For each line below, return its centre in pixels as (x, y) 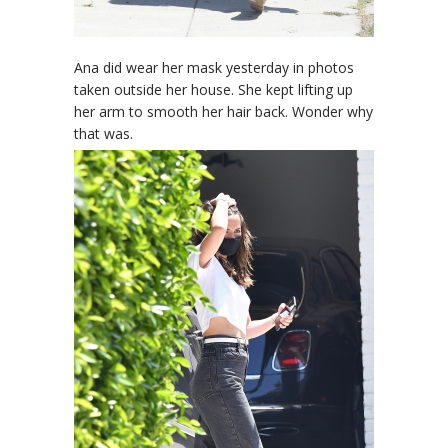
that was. (103, 133)
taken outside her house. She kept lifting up (213, 89)
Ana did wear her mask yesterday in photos (214, 67)
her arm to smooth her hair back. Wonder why (223, 111)
